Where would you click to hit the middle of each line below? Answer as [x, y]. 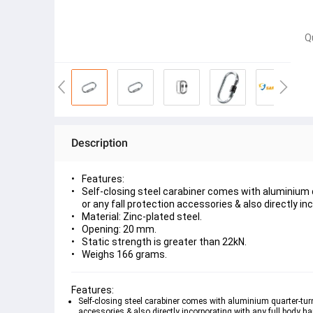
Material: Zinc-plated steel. [142, 217]
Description [100, 143]
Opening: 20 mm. [119, 229]
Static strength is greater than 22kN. [164, 242]
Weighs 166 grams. [124, 254]
